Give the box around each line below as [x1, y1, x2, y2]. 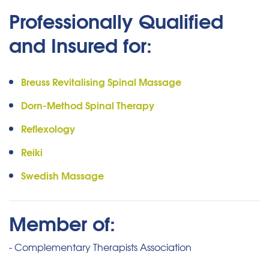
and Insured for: [9, 29, 152, 59]
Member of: [9, 207, 115, 238]
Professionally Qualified [9, 5, 223, 35]
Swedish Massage [21, 168, 104, 183]
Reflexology [21, 121, 75, 136]
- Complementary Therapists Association [9, 240, 192, 255]
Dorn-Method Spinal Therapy [21, 97, 154, 113]
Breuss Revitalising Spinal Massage [21, 74, 181, 89]
